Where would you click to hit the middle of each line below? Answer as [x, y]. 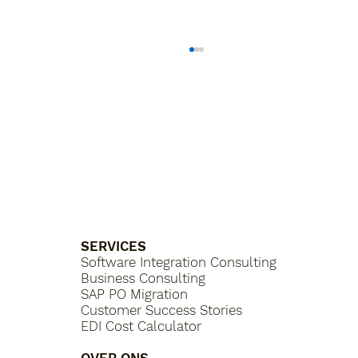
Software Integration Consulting [179, 263]
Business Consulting [143, 278]
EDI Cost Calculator [141, 326]
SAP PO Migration [135, 294]
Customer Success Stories [162, 310]
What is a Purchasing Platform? [168, 203]
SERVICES [114, 247]
